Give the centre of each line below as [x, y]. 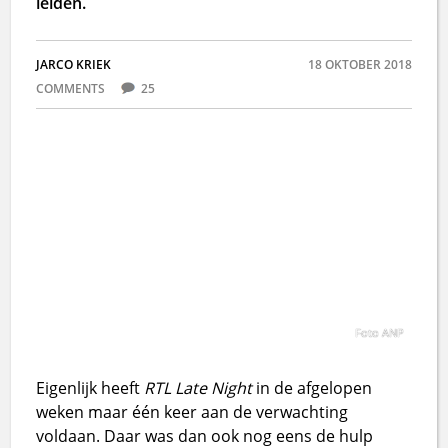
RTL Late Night [198, 387]
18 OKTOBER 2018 [359, 64]
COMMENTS [72, 88]
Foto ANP [379, 332]
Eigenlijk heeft [90, 387]
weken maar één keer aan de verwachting [192, 411]
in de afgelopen [312, 387]
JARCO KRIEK [74, 64]
